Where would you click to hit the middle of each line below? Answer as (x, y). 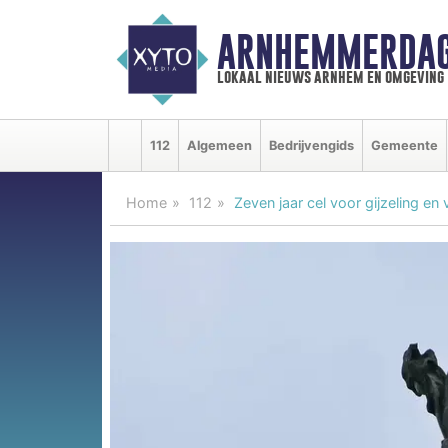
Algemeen (219, 145)
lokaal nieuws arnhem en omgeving (330, 77)
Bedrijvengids (311, 145)
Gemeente (404, 145)
